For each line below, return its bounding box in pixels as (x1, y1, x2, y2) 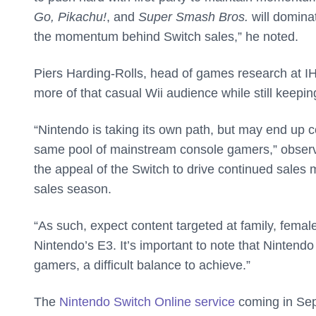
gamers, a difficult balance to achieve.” (34, 258, 254, 273)
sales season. (34, 182, 111, 197)
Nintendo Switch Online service (59, 295, 235, 310)
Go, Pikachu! (34, 10, 107, 25)
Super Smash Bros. (138, 10, 248, 25)
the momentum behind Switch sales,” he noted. (34, 30, 298, 44)
